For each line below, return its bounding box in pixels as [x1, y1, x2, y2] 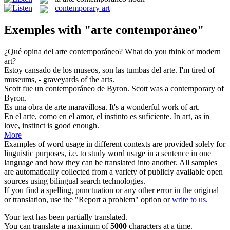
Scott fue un [4, 84, 45, 93]
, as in [190, 112, 209, 121]
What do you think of [125, 47, 196, 56]
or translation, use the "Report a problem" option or [4, 195, 172, 204]
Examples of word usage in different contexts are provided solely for [4, 140, 225, 149]
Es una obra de [4, 103, 54, 112]
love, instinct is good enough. [4, 121, 99, 130]
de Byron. [95, 84, 129, 93]
